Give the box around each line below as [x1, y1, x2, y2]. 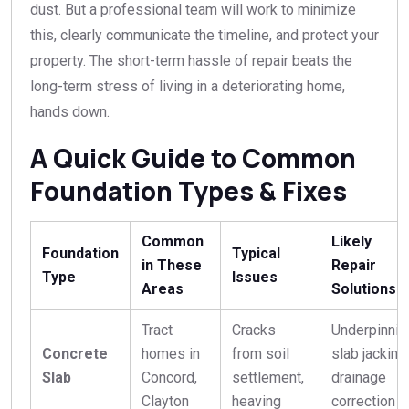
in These [142, 257, 202, 275]
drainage [331, 369, 386, 387]
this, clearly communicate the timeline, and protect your [30, 26, 379, 45]
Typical [232, 245, 280, 263]
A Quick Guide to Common [30, 141, 356, 176]
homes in [142, 345, 200, 363]
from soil [232, 345, 289, 363]
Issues [232, 268, 278, 287]
